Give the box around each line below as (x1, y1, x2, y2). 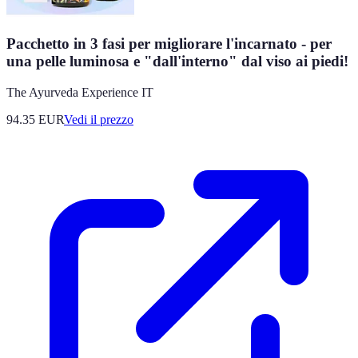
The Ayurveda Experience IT (6, 85, 153, 99)
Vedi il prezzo (64, 112, 133, 126)
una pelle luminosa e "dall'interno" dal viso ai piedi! (6, 52, 348, 70)
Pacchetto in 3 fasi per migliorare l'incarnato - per (6, 34, 332, 52)
